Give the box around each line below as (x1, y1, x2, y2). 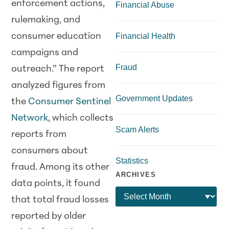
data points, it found (11, 178, 101, 189)
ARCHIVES (116, 170, 156, 178)
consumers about (11, 146, 88, 156)
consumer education (11, 31, 102, 41)
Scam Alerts (116, 125, 159, 134)
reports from (11, 129, 67, 140)
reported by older (11, 211, 86, 221)
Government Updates (116, 94, 193, 103)
